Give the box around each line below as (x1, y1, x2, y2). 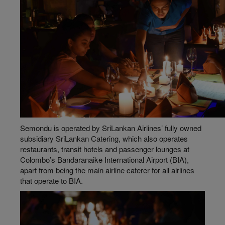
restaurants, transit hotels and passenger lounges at (20, 143, 189, 154)
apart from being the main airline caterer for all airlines (20, 164, 194, 175)
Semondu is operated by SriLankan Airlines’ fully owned (20, 122, 201, 133)
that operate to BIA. (20, 175, 83, 186)
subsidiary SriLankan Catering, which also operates (20, 133, 188, 144)
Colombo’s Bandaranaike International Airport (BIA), (20, 154, 189, 165)
